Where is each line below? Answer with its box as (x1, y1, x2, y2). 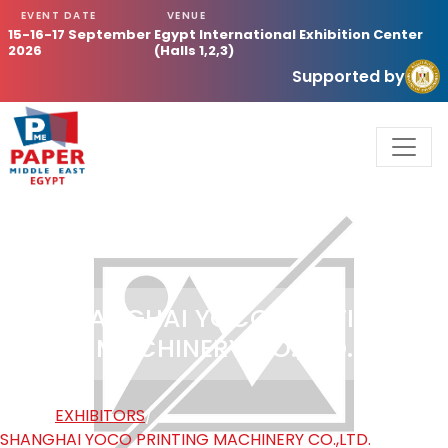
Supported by (292, 64, 405, 88)
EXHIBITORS (55, 404, 145, 427)
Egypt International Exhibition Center (154, 25, 424, 44)
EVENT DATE (20, 8, 97, 23)
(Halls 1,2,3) (154, 41, 235, 60)
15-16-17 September (8, 25, 151, 44)
